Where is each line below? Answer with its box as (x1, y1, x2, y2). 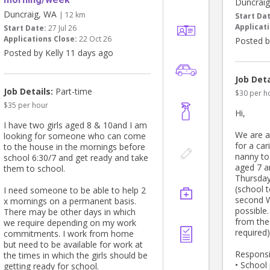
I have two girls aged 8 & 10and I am (4, 119, 147, 131)
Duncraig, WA (4, 8, 59, 20)
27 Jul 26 (48, 23, 77, 34)
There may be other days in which (4, 206, 136, 218)
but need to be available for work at (4, 239, 143, 251)
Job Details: (4, 86, 53, 98)
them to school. (4, 163, 65, 175)
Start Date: (4, 23, 46, 34)
